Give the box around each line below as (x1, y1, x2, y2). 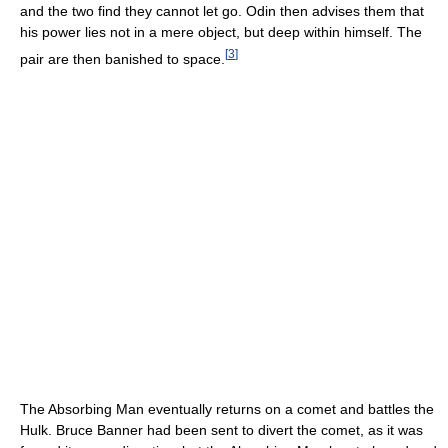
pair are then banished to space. (20, 50, 225, 67)
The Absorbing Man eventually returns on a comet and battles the (20, 401, 434, 418)
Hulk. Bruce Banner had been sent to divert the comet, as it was (20, 422, 423, 439)
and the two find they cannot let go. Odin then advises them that (20, 2, 424, 19)
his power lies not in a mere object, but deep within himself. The (20, 23, 422, 40)
